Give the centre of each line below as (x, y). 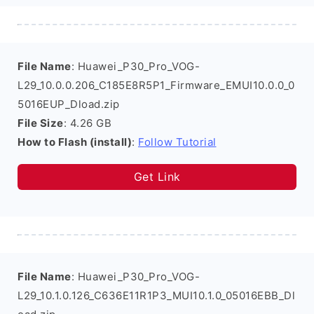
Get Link (157, 177)
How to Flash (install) (75, 142)
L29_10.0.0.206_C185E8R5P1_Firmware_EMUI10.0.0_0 (156, 85)
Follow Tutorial (177, 142)
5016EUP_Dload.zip (69, 104)
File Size (41, 123)
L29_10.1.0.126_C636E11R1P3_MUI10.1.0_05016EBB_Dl (156, 295)
